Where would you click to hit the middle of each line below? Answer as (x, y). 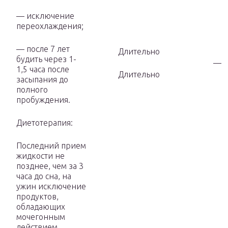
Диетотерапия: (45, 123)
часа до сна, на (44, 176)
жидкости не (40, 156)
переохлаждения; (50, 26)
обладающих (41, 207)
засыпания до (42, 80)
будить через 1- (46, 59)
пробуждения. (43, 100)
